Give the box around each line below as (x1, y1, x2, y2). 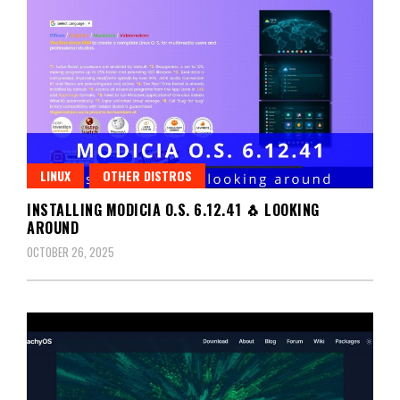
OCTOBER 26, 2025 (27, 242, 114, 261)
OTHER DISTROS (103, 165, 192, 185)
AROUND (27, 216, 79, 238)
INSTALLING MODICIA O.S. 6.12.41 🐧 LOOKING (27, 198, 320, 221)
